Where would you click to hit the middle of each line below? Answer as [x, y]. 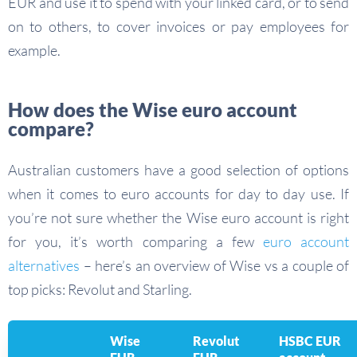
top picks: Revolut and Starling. [100, 290]
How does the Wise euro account [153, 110]
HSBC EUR [310, 341]
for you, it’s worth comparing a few [135, 242]
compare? [51, 129]
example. [34, 51]
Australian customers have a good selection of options [178, 170]
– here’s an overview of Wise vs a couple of [214, 266]
